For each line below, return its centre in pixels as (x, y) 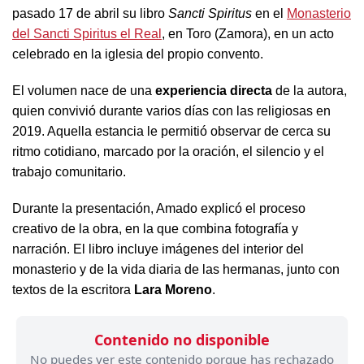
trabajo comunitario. (69, 172)
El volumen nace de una (84, 91)
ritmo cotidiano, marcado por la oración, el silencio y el (168, 152)
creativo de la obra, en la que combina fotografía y (155, 229)
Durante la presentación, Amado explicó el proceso (159, 208)
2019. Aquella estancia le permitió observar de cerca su (171, 131)
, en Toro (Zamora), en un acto (248, 34)
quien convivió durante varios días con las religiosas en (171, 111)
